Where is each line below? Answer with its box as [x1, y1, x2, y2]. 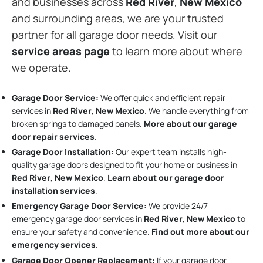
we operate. [12, 60, 71, 75]
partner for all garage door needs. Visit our [12, 28, 217, 42]
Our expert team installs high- [114, 146, 227, 158]
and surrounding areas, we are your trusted [12, 11, 224, 25]
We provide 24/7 [147, 200, 208, 212]
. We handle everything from [144, 105, 249, 116]
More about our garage [144, 118, 237, 129]
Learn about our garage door [107, 172, 224, 184]
